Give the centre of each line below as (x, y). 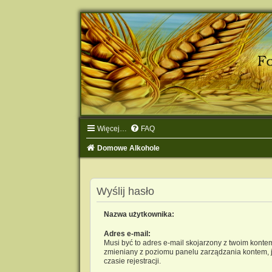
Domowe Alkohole (128, 148)
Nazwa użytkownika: (139, 214)
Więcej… (112, 129)
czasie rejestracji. (132, 261)
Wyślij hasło (125, 192)
